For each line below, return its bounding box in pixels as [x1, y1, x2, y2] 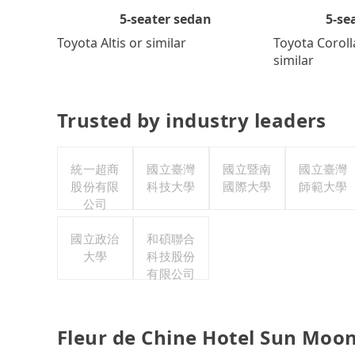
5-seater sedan [119, 10, 212, 28]
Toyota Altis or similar [57, 33, 186, 52]
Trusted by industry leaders [57, 106, 326, 133]
